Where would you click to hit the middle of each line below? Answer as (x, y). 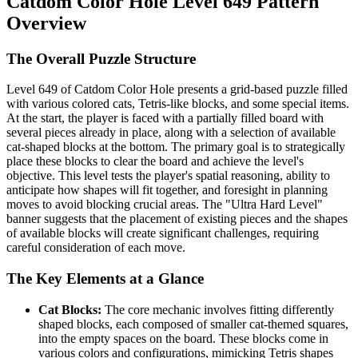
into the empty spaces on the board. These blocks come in (183, 338)
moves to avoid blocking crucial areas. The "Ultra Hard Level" (165, 205)
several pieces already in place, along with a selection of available (171, 133)
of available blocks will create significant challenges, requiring (163, 233)
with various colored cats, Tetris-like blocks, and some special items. (178, 104)
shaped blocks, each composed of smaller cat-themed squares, (193, 324)
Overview (46, 23)
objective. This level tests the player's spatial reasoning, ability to (168, 176)
